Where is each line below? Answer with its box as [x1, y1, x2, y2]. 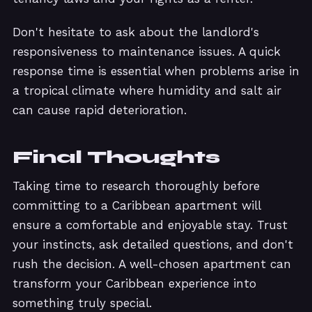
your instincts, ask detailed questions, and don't [13, 237, 293, 252]
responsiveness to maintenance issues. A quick [13, 45, 281, 59]
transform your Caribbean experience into [13, 276, 256, 291]
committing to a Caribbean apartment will [13, 198, 260, 213]
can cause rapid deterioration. [13, 103, 187, 118]
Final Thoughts [13, 146, 220, 168]
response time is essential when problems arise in [13, 64, 299, 79]
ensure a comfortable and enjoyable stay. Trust [13, 218, 288, 233]
